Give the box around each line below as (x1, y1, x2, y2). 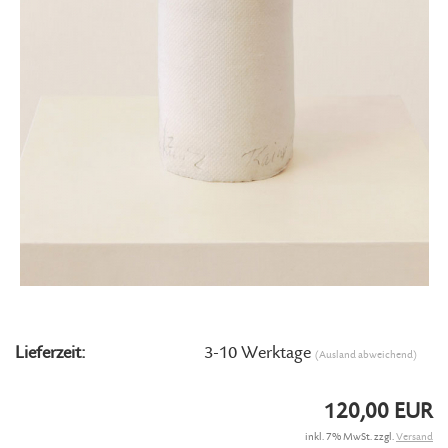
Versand (396, 432, 433, 443)
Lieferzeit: (15, 343, 85, 363)
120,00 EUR (324, 401, 433, 424)
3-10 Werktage (204, 343, 316, 363)
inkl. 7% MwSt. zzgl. (305, 432, 396, 443)
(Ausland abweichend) (315, 349, 418, 361)
